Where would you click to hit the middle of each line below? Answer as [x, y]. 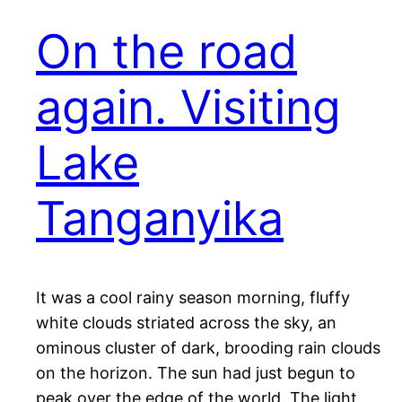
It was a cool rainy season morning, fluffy [193, 298]
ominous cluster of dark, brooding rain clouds [208, 348]
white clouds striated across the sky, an [186, 323]
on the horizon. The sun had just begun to [196, 373]
